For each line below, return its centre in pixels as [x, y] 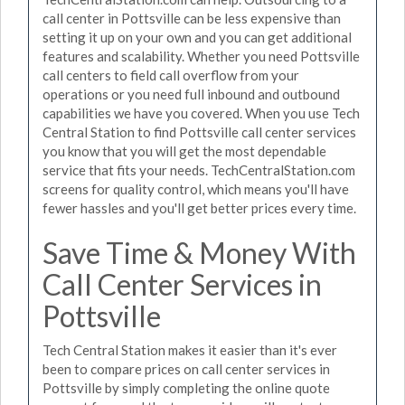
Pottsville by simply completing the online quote [186, 388]
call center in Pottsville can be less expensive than [192, 18]
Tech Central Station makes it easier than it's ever [190, 350]
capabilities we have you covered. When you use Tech [201, 113]
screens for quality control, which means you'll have [196, 188]
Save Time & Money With [199, 252]
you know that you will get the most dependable [184, 151]
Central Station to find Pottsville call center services [199, 132]
